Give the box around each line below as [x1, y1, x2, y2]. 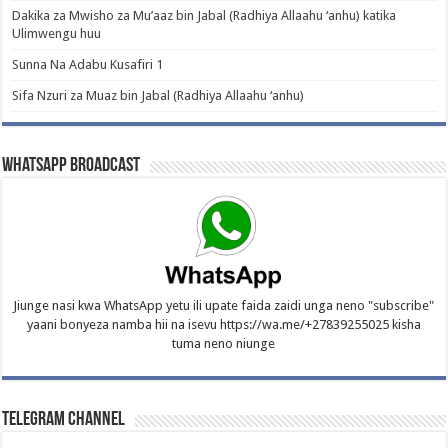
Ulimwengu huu [12, 26, 102, 42]
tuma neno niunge [172, 335, 276, 351]
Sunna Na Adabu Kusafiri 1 [12, 57, 164, 73]
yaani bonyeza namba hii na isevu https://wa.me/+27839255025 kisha [26, 316, 421, 332]
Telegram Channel [2, 409, 126, 430]
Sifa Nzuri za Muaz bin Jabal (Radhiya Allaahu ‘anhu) [12, 88, 305, 104]
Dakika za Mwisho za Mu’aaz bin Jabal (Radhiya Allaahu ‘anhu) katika [12, 8, 397, 24]
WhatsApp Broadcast [2, 156, 141, 177]
